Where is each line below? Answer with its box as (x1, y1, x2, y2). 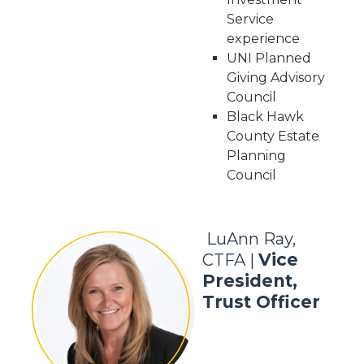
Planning (226, 148, 286, 163)
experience (226, 31, 300, 46)
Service (226, 11, 274, 27)
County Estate (226, 128, 319, 144)
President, (201, 271, 297, 291)
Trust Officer (201, 292, 320, 312)
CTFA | (201, 250, 254, 270)
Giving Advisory (226, 70, 325, 85)
